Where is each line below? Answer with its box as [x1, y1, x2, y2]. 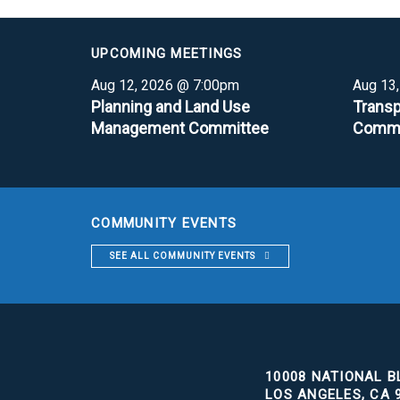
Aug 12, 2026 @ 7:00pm [91, 76, 239, 94]
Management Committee [91, 118, 269, 137]
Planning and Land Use [91, 96, 250, 116]
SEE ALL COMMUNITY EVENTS [110, 250, 255, 261]
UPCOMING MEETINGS [91, 45, 243, 62]
